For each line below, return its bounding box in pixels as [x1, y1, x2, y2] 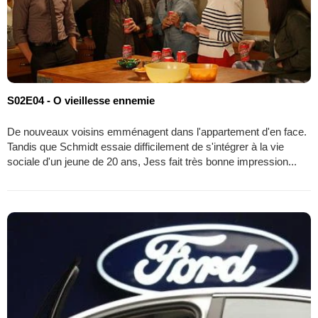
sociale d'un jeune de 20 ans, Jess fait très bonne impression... [7, 155, 297, 168]
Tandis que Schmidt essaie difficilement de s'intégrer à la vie [7, 140, 284, 153]
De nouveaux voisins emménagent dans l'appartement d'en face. [7, 125, 307, 138]
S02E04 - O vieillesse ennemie [7, 94, 155, 106]
